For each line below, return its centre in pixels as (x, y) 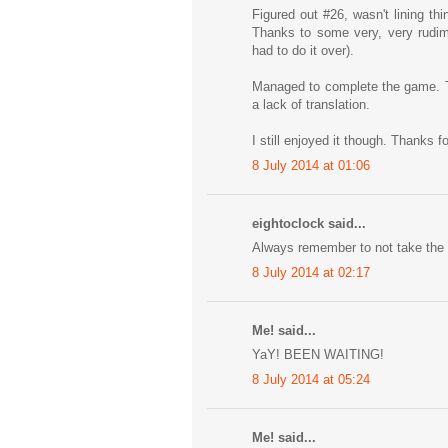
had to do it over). (303, 51)
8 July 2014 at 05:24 (311, 379)
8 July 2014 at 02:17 (311, 272)
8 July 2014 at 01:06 (311, 165)
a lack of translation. (311, 105)
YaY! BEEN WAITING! (318, 355)
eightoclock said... (309, 223)
